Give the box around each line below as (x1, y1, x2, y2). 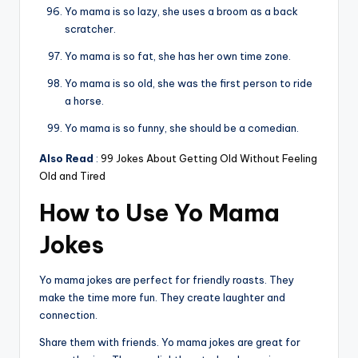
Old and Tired (39, 169, 105, 183)
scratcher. (65, 22, 116, 36)
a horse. (65, 94, 104, 108)
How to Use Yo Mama (39, 198, 280, 229)
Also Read (39, 152, 93, 165)
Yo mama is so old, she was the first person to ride (65, 77, 312, 90)
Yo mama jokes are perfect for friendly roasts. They (39, 273, 294, 287)
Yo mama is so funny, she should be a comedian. (65, 121, 299, 135)
